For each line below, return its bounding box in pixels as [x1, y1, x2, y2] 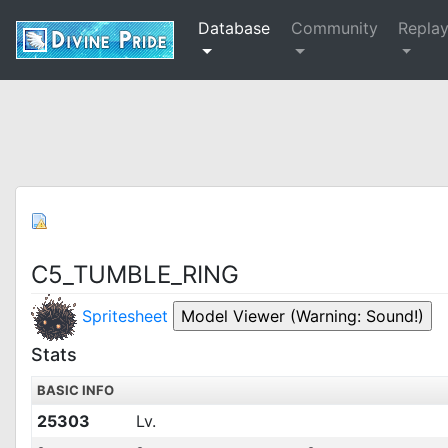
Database [198, 18, 270, 38]
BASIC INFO [37, 382, 114, 398]
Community [291, 18, 379, 38]
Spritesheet [82, 305, 173, 326]
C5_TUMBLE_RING [31, 260, 239, 289]
